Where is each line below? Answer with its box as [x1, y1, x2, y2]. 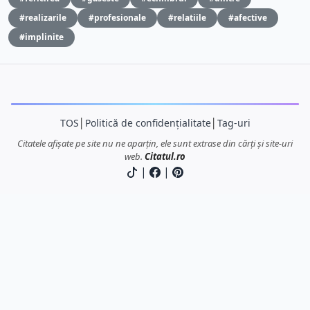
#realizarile [19, 11, 66, 24]
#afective [228, 11, 267, 24]
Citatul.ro [145, 149, 185, 163]
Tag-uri [217, 116, 250, 129]
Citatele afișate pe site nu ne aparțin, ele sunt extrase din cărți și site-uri [17, 136, 293, 149]
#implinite [19, 30, 64, 43]
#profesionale [89, 11, 146, 24]
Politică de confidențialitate [84, 116, 211, 129]
